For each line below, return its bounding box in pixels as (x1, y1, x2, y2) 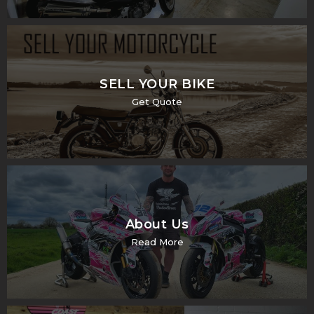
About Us (125, 216, 189, 232)
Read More (130, 235, 184, 247)
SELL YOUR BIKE (100, 76, 214, 92)
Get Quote (132, 95, 182, 107)
